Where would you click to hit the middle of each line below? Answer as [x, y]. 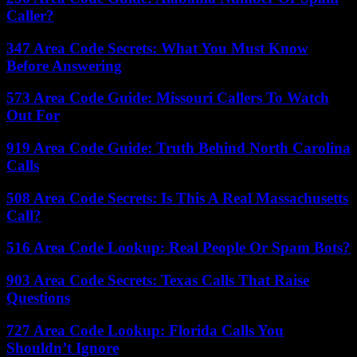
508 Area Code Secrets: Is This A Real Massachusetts [177, 198]
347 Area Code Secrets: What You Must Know [157, 48]
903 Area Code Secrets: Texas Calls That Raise [158, 280]
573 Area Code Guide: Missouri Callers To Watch [168, 98]
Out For [33, 116]
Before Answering [64, 65]
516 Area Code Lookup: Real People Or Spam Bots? [178, 248]
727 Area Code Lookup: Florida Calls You [145, 330]
